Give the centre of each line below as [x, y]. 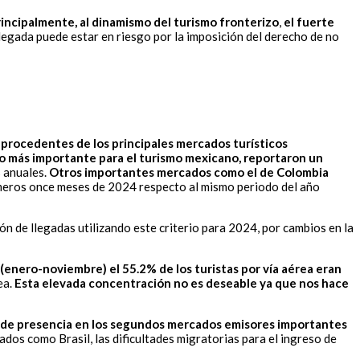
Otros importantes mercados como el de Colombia [189, 172]
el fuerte [309, 22]
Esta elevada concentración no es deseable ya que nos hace [182, 283]
